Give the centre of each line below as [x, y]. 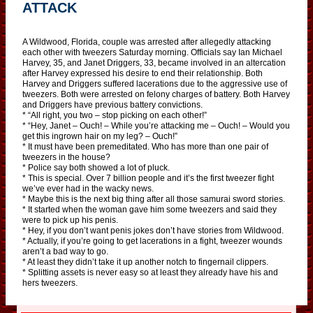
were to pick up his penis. [70, 220]
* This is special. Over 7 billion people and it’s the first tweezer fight [148, 178]
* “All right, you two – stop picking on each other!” [115, 115]
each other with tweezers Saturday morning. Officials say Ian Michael [152, 52]
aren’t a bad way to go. [65, 251]
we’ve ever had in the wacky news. [88, 188]
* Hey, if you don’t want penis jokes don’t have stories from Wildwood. [153, 230]
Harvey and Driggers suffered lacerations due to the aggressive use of [155, 83]
